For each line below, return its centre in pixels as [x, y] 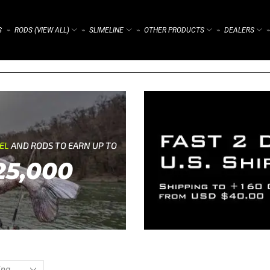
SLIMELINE [107, 30]
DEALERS [239, 30]
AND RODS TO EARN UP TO [64, 145]
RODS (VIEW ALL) [42, 30]
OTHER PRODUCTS [174, 30]
